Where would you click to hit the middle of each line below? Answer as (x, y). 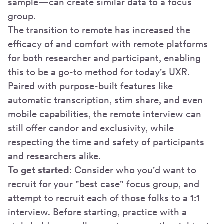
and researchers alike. (54, 156)
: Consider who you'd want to (133, 170)
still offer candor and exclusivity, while (91, 128)
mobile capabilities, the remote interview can (105, 114)
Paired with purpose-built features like (90, 86)
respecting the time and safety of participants (106, 142)
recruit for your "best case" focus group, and (104, 184)
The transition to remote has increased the (99, 30)
